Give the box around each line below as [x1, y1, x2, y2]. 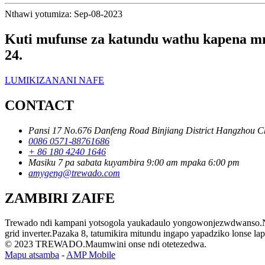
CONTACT [5, 97, 74, 113]
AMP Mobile [66, 250, 115, 260]
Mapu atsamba [5, 250, 59, 260]
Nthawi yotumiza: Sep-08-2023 [5, 8, 122, 19]
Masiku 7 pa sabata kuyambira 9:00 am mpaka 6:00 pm [28, 157, 240, 167]
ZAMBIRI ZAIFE [5, 190, 115, 206]
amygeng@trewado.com [28, 167, 120, 178]
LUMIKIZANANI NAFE [5, 75, 104, 85]
